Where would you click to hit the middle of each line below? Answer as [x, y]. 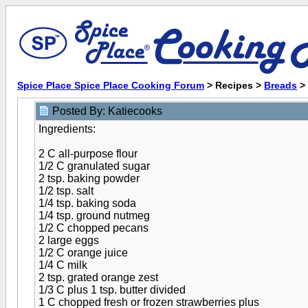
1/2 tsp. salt [66, 191]
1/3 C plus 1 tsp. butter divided [112, 290]
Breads [280, 85]
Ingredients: [67, 129]
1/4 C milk [63, 265]
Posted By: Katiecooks [109, 111]
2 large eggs [69, 240]
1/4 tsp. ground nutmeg [94, 216]
